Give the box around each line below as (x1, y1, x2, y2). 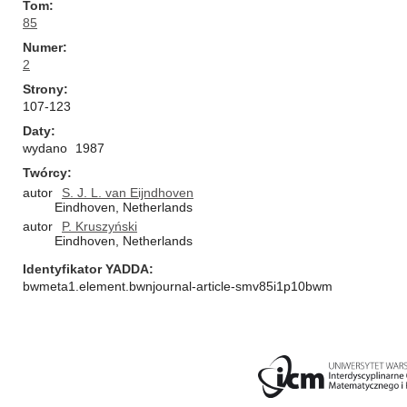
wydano (23, 141, 67, 155)
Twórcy (23, 165, 67, 180)
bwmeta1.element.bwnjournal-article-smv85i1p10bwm (23, 279, 333, 293)
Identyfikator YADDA (23, 262, 149, 276)
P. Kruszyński (62, 219, 137, 233)
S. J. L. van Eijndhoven (62, 185, 194, 200)
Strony (23, 82, 64, 96)
